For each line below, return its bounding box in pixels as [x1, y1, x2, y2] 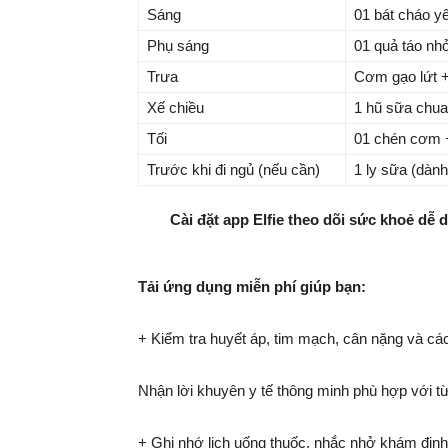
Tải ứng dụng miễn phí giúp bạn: [138, 278, 366, 295]
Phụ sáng [147, 37, 209, 54]
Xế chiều [147, 99, 204, 116]
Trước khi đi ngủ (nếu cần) [147, 161, 320, 178]
